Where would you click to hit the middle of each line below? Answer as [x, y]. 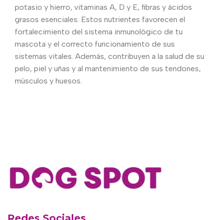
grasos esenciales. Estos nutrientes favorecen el [100, 19]
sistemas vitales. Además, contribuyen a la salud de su [110, 56]
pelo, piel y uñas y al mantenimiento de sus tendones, [108, 68]
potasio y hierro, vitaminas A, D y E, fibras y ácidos [103, 7]
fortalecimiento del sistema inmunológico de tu [99, 31]
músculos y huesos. [48, 81]
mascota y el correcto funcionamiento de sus [95, 44]
